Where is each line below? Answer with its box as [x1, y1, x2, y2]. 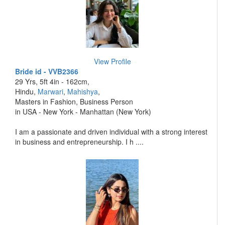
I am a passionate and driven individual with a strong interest [15, 127, 207, 137]
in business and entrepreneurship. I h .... [15, 137, 144, 147]
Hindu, [15, 86, 38, 96]
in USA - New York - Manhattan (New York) [15, 106, 151, 117]
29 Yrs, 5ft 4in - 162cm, [15, 76, 89, 86]
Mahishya [67, 86, 98, 96]
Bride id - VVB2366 [15, 66, 78, 76]
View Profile [93, 56, 131, 66]
